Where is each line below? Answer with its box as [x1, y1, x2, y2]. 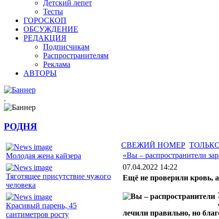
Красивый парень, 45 [6, 201, 77, 210]
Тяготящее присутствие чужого [6, 172, 111, 181]
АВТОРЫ [23, 69, 57, 77]
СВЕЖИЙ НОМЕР [121, 141, 185, 150]
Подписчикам [43, 43, 89, 51]
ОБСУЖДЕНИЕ [23, 25, 78, 33]
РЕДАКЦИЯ [23, 34, 66, 42]
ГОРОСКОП [23, 16, 66, 24]
